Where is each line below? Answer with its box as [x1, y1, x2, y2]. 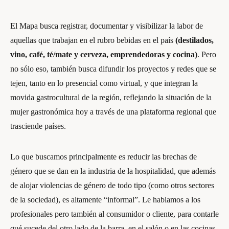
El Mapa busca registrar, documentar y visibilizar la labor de [10, 21, 203, 30]
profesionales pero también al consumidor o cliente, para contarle [10, 209, 219, 218]
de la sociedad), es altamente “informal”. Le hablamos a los [10, 195, 200, 204]
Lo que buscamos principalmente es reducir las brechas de [10, 152, 197, 161]
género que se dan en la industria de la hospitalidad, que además [10, 166, 216, 175]
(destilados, [175, 35, 214, 44]
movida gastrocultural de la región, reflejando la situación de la [10, 93, 212, 102]
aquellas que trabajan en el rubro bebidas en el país [10, 35, 175, 44]
